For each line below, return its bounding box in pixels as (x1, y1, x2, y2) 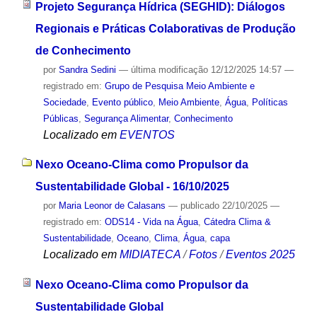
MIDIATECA (119, 248, 180, 261)
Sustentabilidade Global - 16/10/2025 (35, 180, 229, 193)
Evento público (91, 96, 153, 108)
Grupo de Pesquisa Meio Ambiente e (104, 80, 255, 91)
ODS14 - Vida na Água (104, 217, 198, 228)
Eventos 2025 (225, 248, 295, 261)
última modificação (130, 64, 208, 75)
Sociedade (42, 96, 86, 108)
